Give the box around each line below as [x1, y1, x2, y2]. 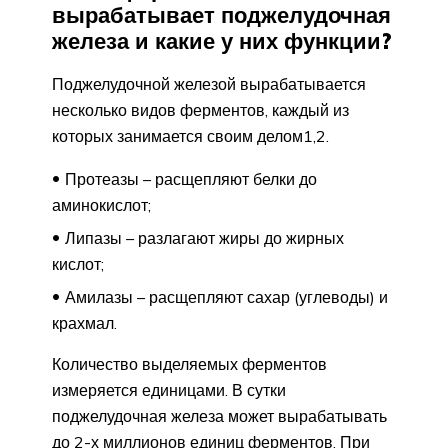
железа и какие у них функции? [52, 26, 392, 55]
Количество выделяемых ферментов [52, 353, 327, 374]
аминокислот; [52, 194, 151, 215]
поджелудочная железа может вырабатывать [52, 405, 387, 426]
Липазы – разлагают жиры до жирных [65, 227, 344, 248]
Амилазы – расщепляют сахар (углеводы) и [65, 286, 388, 307]
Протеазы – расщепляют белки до [65, 168, 317, 189]
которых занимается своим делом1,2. [52, 125, 329, 146]
